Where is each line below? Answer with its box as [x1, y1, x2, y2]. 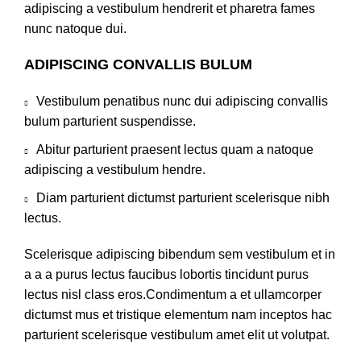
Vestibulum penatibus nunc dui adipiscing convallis [36, 94, 328, 108]
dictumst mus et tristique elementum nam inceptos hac [24, 308, 332, 322]
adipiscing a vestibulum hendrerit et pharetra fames [24, 2, 315, 15]
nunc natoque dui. [24, 22, 127, 35]
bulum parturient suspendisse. [24, 114, 196, 128]
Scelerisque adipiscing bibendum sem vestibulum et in [24, 247, 335, 261]
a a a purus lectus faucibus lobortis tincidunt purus [24, 268, 309, 281]
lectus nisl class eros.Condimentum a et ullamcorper [24, 288, 322, 301]
